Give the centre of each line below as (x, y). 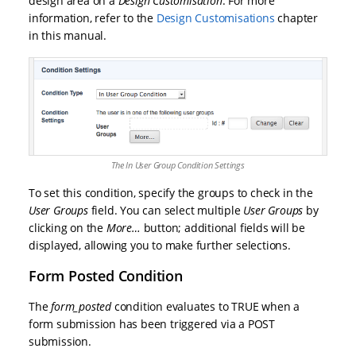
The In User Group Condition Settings (178, 165)
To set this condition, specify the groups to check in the (171, 193)
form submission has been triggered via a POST (152, 324)
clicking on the (68, 228)
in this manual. (68, 36)
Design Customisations (215, 18)
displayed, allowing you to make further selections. (160, 246)
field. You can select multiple (166, 211)
